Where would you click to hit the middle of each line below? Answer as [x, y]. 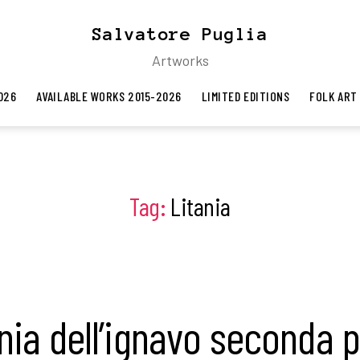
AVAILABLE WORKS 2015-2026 [109, 96]
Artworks [180, 60]
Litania [200, 206]
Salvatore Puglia [180, 34]
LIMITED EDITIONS [245, 96]
